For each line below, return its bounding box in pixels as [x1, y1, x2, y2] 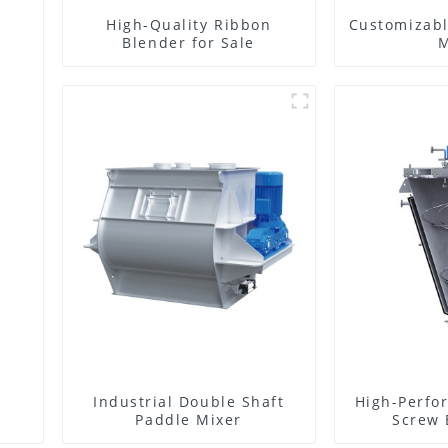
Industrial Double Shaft [92, 391, 285, 411]
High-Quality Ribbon [106, 14, 272, 34]
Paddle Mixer [135, 409, 242, 429]
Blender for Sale [122, 32, 255, 52]
